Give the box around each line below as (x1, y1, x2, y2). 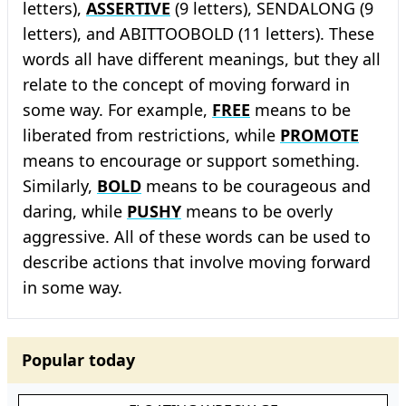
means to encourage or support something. (23, 150, 360, 171)
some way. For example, (23, 99, 212, 121)
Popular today (22, 349, 135, 371)
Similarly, (23, 175, 97, 197)
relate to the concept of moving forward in (23, 73, 350, 95)
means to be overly (181, 200, 333, 222)
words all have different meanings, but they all (23, 48, 381, 70)
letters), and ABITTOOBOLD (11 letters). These (23, 23, 374, 44)
